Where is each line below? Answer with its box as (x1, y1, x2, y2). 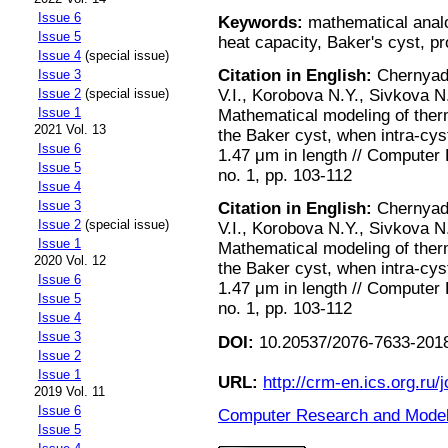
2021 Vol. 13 (34, 122, 106, 138)
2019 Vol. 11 (34, 384, 105, 400)
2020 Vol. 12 (34, 253, 106, 269)
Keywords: (218, 12, 303, 32)
